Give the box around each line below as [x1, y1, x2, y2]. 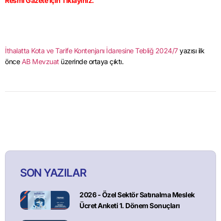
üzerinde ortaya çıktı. [59, 57, 123, 66]
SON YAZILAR [20, 166, 87, 180]
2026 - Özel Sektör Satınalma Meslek [79, 190, 195, 199]
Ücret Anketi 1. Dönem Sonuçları [79, 201, 180, 210]
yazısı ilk [178, 46, 204, 55]
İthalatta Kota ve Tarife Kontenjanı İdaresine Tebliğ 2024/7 [5, 46, 178, 55]
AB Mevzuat [21, 57, 59, 66]
